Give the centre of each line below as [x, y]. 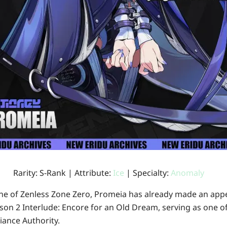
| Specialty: [148, 173]
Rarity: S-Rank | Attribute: [63, 173]
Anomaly [187, 173]
